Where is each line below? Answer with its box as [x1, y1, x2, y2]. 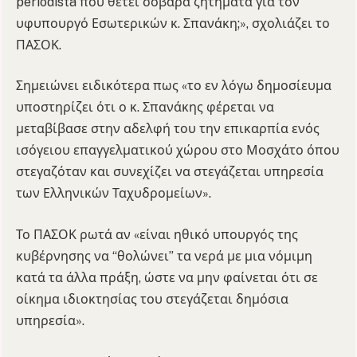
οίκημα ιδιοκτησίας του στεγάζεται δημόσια [16, 291, 288, 307]
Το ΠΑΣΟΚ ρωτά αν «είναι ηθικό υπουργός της [16, 226, 298, 242]
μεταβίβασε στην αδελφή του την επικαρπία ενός [16, 121, 320, 137]
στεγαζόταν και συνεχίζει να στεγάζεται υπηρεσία [16, 164, 324, 180]
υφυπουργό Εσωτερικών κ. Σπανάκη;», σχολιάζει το [16, 15, 330, 31]
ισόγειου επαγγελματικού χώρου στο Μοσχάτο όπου [16, 143, 339, 159]
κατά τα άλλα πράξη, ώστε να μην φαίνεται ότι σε [16, 269, 318, 285]
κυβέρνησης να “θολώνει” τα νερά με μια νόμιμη [16, 248, 312, 264]
